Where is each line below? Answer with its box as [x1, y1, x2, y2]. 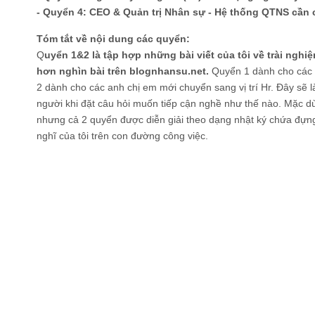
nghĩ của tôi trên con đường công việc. [37, 129, 208, 141]
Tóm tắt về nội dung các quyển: [37, 32, 190, 44]
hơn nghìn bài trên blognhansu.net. [37, 65, 209, 77]
